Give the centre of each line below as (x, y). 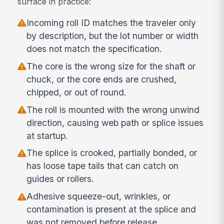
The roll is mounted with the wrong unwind (113, 109)
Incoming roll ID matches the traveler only (111, 22)
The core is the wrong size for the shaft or (111, 66)
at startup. (47, 135)
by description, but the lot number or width (113, 35)
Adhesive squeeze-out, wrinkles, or (99, 196)
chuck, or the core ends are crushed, (102, 79)
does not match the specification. (94, 48)
